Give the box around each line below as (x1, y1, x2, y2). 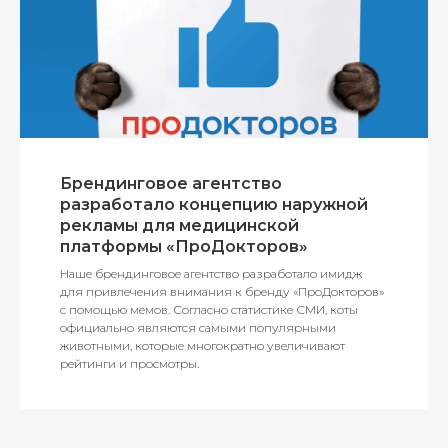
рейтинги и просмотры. (60, 355, 199, 371)
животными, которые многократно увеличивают (60, 337, 345, 353)
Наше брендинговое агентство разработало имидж (60, 265, 362, 281)
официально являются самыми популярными (60, 319, 336, 335)
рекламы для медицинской (60, 215, 299, 235)
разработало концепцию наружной (60, 194, 368, 214)
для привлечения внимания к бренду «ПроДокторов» (60, 283, 384, 299)
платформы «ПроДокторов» (60, 236, 308, 256)
